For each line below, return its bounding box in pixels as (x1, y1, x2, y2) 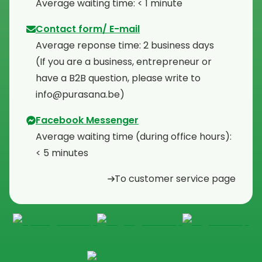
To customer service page (115, 171, 236, 185)
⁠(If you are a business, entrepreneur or (36, 54, 212, 68)
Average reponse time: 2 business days (36, 38, 214, 52)
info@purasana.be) (36, 87, 125, 101)
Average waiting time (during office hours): (36, 129, 232, 143)
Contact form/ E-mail (36, 22, 140, 36)
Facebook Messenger (36, 113, 139, 127)
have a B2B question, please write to (36, 71, 201, 85)
